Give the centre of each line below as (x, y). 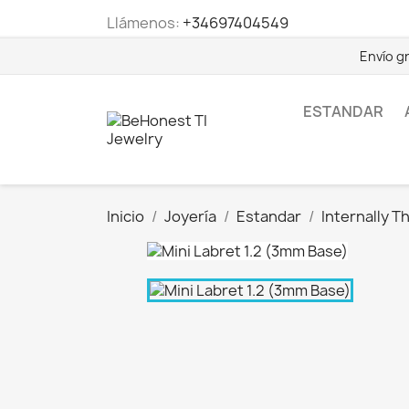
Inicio (126, 216)
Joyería (190, 216)
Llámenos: (145, 23)
